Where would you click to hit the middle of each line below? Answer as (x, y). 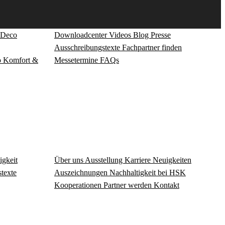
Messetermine (77, 60)
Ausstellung (105, 160)
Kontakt (166, 185)
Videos (121, 35)
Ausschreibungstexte (88, 48)
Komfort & (21, 60)
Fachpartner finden (152, 48)
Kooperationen (79, 185)
